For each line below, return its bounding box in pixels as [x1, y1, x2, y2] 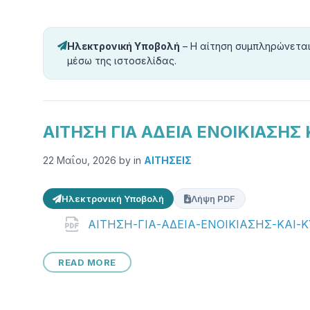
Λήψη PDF [191, 193, 235, 204]
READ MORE [58, 257, 116, 268]
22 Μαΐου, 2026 [43, 154, 119, 166]
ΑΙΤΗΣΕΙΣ [144, 154, 192, 166]
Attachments [42, 217, 145, 237]
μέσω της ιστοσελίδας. [67, 55, 176, 66]
